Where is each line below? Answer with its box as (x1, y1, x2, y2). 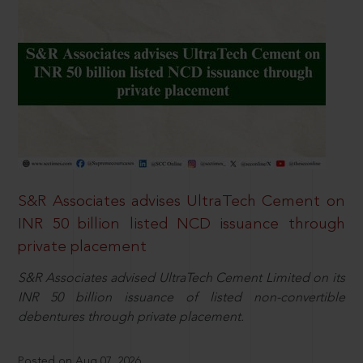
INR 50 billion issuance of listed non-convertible (18, 291, 345, 305)
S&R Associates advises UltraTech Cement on (18, 193, 345, 210)
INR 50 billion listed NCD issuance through (18, 216, 345, 233)
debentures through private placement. (18, 310, 245, 324)
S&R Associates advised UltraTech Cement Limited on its (18, 271, 345, 285)
